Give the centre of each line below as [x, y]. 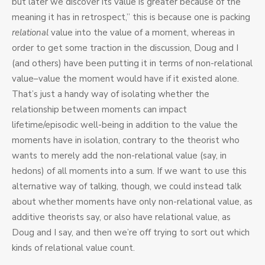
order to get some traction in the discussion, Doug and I [125, 48]
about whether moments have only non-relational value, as [132, 202]
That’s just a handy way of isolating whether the [111, 94]
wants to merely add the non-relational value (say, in [119, 156]
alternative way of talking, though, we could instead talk [127, 187]
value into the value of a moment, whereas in [142, 33]
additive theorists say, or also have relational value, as [121, 217]
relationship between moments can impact [99, 110]
